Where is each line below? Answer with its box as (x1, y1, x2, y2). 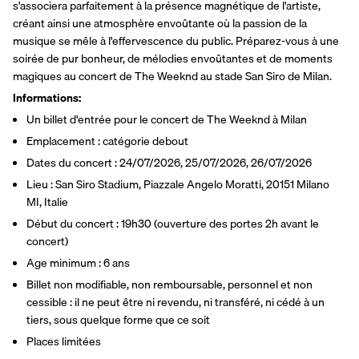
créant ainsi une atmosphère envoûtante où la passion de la (13, 14, 307, 32)
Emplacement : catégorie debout (26, 131, 188, 150)
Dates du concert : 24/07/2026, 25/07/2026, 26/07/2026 (26, 153, 312, 171)
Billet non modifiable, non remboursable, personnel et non (26, 275, 313, 293)
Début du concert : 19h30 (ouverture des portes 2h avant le (26, 214, 319, 232)
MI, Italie (26, 192, 68, 211)
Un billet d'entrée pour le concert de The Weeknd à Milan (26, 110, 307, 128)
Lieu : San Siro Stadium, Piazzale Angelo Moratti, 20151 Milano (26, 175, 329, 193)
